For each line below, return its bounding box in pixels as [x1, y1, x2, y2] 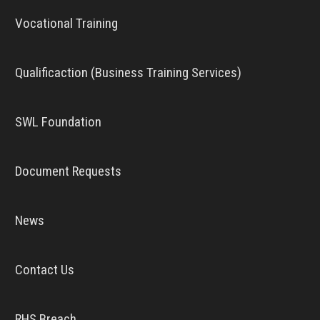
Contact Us [15, 261, 75, 279]
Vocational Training [15, 15, 119, 32]
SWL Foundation [15, 114, 102, 131]
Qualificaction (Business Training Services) [15, 64, 242, 81]
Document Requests [15, 163, 122, 180]
